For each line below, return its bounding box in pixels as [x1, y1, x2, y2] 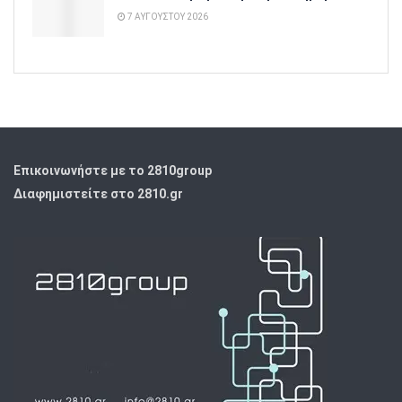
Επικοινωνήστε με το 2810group [13, 162, 212, 178]
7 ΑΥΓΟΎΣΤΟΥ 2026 [126, 11, 208, 22]
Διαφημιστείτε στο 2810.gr [13, 186, 183, 201]
